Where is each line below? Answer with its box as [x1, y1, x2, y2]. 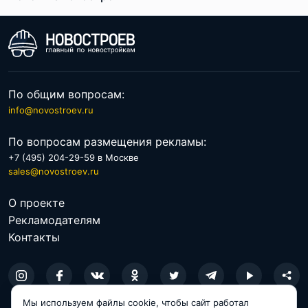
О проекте [8, 195, 65, 210]
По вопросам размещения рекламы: [8, 134, 206, 148]
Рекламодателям [8, 212, 100, 227]
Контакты [8, 230, 60, 244]
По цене [118, 23, 154, 34]
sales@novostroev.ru [8, 165, 99, 177]
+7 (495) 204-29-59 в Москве [8, 151, 139, 163]
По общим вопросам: [8, 87, 124, 101]
